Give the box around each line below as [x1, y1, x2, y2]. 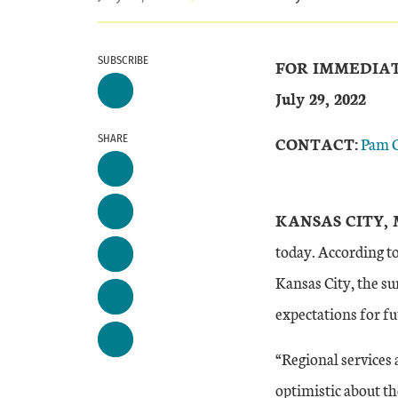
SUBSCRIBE [98, 53, 148, 68]
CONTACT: [275, 132, 358, 155]
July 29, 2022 [275, 87, 366, 110]
